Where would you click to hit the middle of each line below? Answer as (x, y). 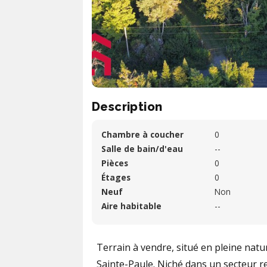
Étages (116, 177)
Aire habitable (131, 206)
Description (127, 107)
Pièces (115, 163)
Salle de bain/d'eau (142, 149)
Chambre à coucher (142, 134)
